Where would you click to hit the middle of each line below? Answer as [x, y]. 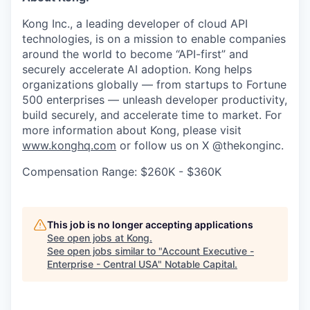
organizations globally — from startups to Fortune [154, 85]
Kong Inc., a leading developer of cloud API [135, 24]
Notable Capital [200, 264]
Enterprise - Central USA [102, 264]
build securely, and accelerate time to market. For [152, 115]
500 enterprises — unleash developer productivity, [155, 100]
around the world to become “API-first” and [135, 54]
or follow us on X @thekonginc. [200, 146]
